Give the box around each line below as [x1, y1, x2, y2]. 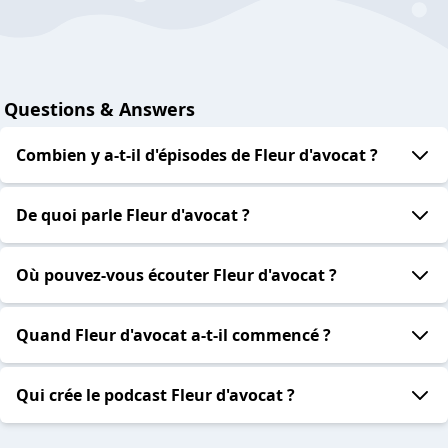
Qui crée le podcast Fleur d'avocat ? [16, 384, 295, 407]
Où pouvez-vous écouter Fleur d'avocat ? [16, 264, 337, 287]
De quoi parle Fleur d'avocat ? [16, 204, 250, 227]
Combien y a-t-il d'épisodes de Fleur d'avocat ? [16, 144, 378, 167]
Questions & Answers [4, 97, 195, 122]
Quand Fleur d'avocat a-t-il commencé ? [16, 324, 331, 347]
